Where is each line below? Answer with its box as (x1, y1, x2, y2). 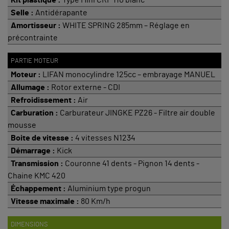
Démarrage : (8, 146, 57, 155)
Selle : (8, 8, 35, 17)
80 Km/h (81, 197, 110, 205)
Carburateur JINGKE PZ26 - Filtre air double (60, 108, 215, 117)
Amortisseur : (8, 21, 61, 30)
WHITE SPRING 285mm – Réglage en (61, 21, 190, 30)
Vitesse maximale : (8, 197, 81, 205)
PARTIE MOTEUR (8, 57, 58, 64)
